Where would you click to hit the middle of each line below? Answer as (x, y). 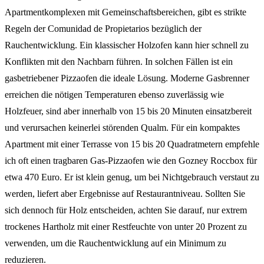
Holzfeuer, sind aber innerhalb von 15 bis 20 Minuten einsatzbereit (128, 111)
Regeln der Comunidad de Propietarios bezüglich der (103, 28)
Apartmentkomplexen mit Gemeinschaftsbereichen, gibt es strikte (126, 12)
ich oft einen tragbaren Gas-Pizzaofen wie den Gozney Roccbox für (131, 160)
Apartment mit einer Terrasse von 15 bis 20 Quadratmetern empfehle (132, 144)
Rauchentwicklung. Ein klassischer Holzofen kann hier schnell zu (127, 45)
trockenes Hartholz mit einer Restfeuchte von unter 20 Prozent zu (126, 226)
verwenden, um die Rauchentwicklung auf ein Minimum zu (115, 243)
